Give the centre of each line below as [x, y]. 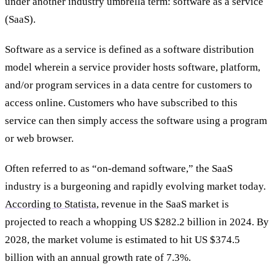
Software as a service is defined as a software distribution [130, 49]
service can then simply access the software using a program [136, 120]
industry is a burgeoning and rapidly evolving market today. [135, 186]
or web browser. [41, 138]
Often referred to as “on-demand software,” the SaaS [119, 168]
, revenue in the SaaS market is [163, 204]
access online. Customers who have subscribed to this [121, 103]
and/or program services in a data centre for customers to [129, 85]
